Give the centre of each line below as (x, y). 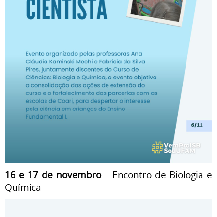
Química (23, 187)
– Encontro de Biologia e (157, 175)
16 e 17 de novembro (53, 175)
